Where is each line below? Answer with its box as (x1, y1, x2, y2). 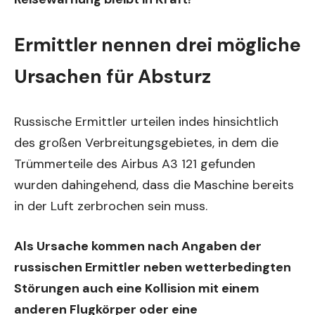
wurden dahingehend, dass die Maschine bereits (14, 176, 294, 193)
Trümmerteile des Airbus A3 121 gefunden (14, 155, 255, 172)
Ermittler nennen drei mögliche (14, 32, 301, 57)
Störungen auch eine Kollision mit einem (14, 280, 259, 297)
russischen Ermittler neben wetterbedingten (14, 259, 291, 276)
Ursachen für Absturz (14, 64, 211, 89)
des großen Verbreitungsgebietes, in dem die (14, 134, 278, 151)
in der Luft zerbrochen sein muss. (14, 198, 207, 214)
